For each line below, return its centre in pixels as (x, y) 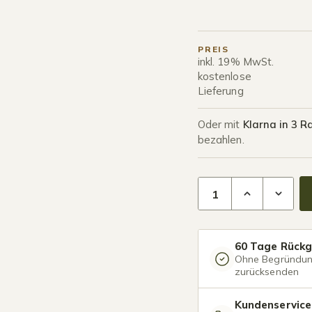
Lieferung (221, 91)
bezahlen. (221, 140)
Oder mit (220, 124)
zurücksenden (267, 272)
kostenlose (225, 76)
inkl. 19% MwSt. (236, 62)
